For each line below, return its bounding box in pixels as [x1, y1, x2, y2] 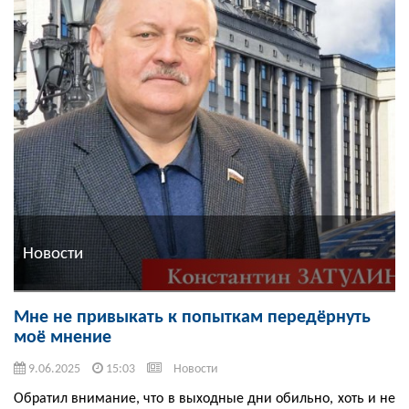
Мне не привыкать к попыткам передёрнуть [14, 309, 371, 328]
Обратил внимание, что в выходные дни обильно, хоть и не [14, 392, 395, 407]
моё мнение [14, 329, 111, 348]
